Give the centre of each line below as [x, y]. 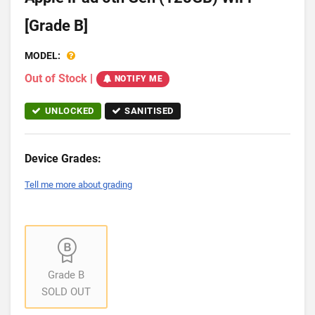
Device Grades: [63, 159]
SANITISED [149, 111]
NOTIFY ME [138, 79]
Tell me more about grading [78, 185]
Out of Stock [56, 78]
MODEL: [43, 56]
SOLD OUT [66, 292]
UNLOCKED [69, 111]
